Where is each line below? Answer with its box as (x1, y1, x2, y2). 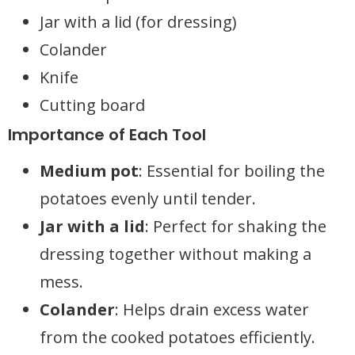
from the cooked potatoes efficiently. (40, 326, 315, 348)
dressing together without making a (40, 243, 311, 265)
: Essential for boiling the (139, 160, 325, 181)
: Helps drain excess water (115, 299, 309, 320)
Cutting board (40, 94, 145, 116)
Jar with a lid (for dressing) (40, 11, 237, 32)
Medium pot (40, 160, 139, 181)
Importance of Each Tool (8, 124, 206, 146)
